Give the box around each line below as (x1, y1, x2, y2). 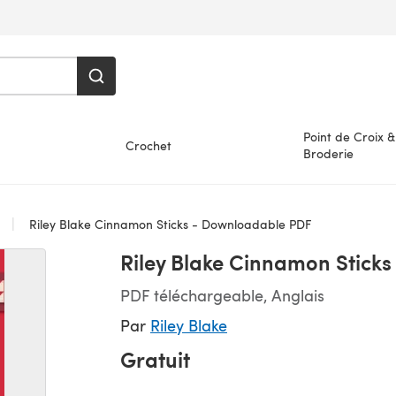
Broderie (302, 145, 354, 162)
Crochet (126, 136, 172, 154)
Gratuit (120, 344, 190, 374)
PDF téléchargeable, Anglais (120, 284, 324, 306)
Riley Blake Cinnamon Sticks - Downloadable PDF (26, 216, 311, 232)
